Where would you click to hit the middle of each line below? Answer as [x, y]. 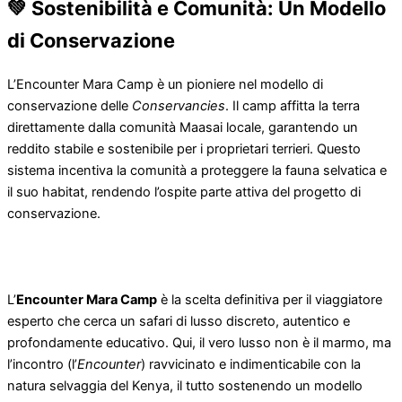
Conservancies [179, 105]
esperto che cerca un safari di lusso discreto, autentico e [179, 321]
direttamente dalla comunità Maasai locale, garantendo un [183, 127]
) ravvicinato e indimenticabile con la [251, 364]
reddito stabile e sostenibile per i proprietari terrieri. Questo [184, 149]
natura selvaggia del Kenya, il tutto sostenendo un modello [185, 385]
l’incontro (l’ [42, 364]
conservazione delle [70, 105]
